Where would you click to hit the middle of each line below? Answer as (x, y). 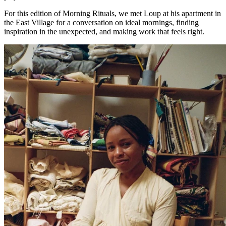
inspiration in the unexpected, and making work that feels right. (104, 31)
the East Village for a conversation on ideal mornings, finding (101, 22)
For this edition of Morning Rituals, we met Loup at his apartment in (112, 13)
